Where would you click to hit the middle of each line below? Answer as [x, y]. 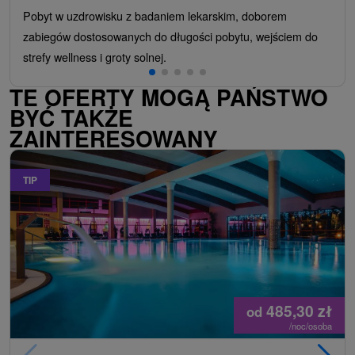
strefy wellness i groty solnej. [95, 57]
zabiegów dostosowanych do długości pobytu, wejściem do [170, 36]
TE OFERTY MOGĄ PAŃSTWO [169, 97]
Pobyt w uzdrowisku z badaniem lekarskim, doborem [155, 16]
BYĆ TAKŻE [71, 118]
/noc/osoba [311, 326]
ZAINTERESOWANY [114, 139]
